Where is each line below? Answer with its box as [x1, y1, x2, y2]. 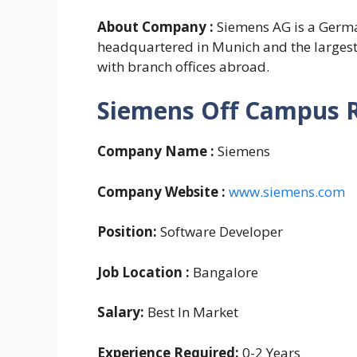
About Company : [97, 17, 217, 36]
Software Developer [157, 222, 283, 241]
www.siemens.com [229, 182, 345, 201]
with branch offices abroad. [97, 57, 269, 76]
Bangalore [190, 262, 258, 281]
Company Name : [97, 142, 214, 161]
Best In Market [144, 303, 238, 322]
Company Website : [97, 182, 229, 201]
